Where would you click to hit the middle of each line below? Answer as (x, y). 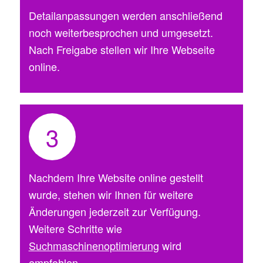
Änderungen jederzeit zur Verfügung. (114, 212)
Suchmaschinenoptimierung (94, 246)
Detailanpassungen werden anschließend (125, 15)
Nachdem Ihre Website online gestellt (116, 178)
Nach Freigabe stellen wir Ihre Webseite (122, 49)
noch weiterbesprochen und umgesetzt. (121, 32)
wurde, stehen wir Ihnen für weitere (111, 195)
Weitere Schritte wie (75, 229)
